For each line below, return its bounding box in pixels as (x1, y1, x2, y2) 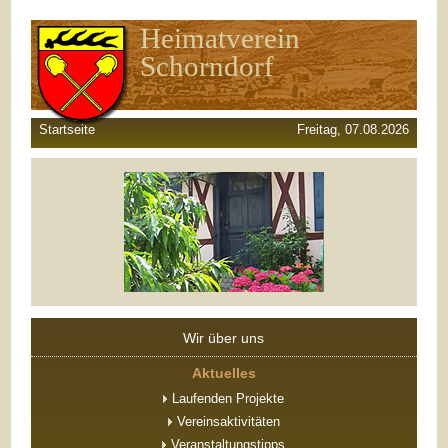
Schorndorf (139, 49, 274, 82)
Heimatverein (139, 21, 300, 54)
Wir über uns (183, 330, 265, 346)
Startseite (39, 121, 96, 137)
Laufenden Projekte (168, 391, 285, 407)
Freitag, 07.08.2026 (296, 121, 409, 137)
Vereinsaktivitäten (172, 414, 280, 430)
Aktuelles (191, 365, 256, 381)
